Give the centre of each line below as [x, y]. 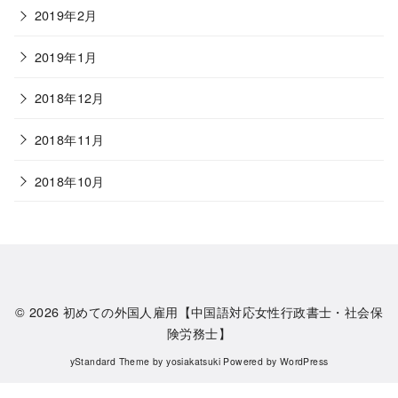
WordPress [304, 361]
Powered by [250, 361]
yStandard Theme [110, 361]
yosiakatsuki [193, 361]
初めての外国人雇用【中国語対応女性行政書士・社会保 [223, 312]
